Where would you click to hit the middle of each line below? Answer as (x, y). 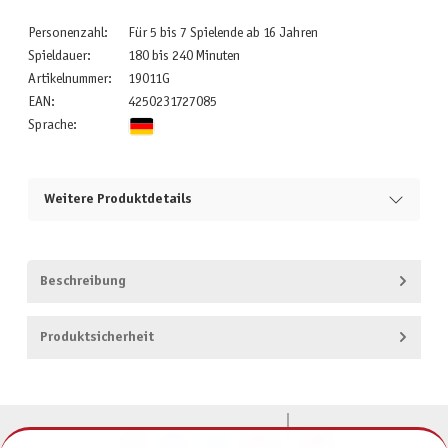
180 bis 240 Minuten (183, 57)
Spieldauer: (59, 57)
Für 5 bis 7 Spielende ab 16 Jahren (222, 34)
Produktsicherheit (96, 337)
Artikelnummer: (69, 80)
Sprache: (52, 126)
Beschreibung (82, 281)
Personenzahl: (67, 34)
